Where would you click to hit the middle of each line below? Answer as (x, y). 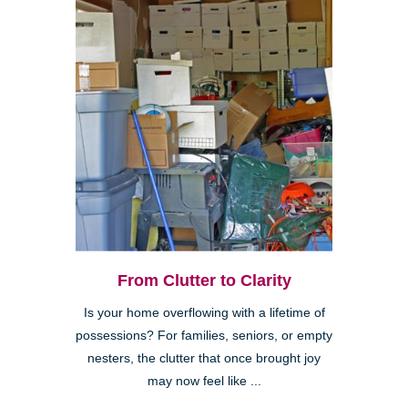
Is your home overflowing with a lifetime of (204, 312)
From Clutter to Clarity (204, 280)
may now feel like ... (204, 381)
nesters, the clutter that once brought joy (204, 358)
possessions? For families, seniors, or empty (204, 335)
